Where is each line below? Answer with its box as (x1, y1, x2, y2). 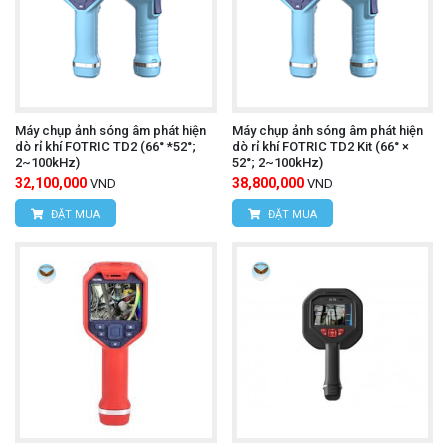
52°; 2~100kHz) (231, 154, 323, 170)
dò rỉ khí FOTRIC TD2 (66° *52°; (15, 138, 196, 154)
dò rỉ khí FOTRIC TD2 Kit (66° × (231, 138, 409, 154)
